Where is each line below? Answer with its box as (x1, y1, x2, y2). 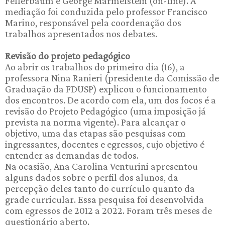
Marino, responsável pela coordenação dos (5, 17, 181, 28)
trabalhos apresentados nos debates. (5, 28, 157, 39)
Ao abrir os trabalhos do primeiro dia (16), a (5, 61, 185, 72)
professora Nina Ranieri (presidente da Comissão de (5, 72, 219, 83)
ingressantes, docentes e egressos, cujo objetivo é (5, 138, 204, 150)
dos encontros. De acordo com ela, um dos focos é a (5, 94, 216, 105)
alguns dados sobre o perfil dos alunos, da (5, 171, 178, 183)
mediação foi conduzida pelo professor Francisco (5, 6, 207, 17)
